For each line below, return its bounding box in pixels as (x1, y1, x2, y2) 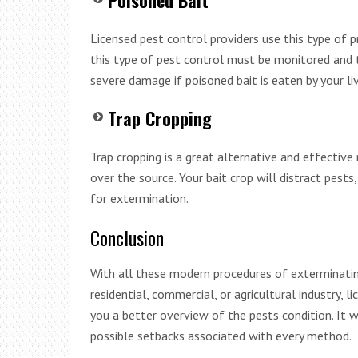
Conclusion (90, 222, 164, 252)
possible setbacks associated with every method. (90, 327, 352, 344)
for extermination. (90, 189, 189, 206)
